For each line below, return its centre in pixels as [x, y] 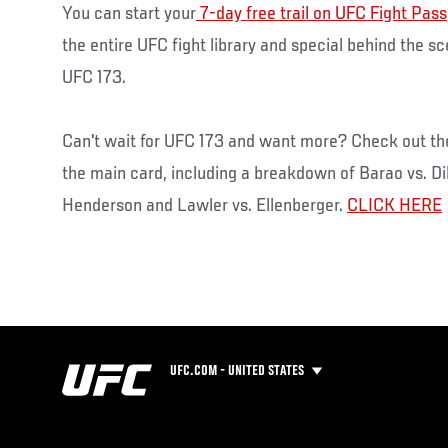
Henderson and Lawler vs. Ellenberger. [204, 206]
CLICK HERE [394, 206]
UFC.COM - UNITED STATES [237, 371]
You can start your [129, 14]
